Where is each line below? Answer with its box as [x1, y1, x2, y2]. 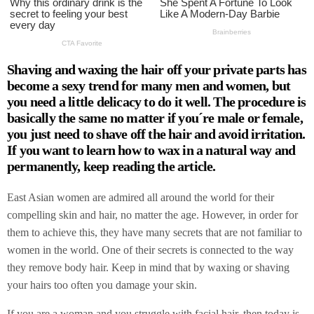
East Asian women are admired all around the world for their [7, 191, 274, 203]
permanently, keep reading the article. [7, 158, 216, 174]
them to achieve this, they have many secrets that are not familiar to [7, 226, 302, 238]
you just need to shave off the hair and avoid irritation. [7, 125, 306, 142]
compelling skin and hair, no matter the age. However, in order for [7, 208, 298, 221]
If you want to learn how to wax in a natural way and [7, 142, 296, 158]
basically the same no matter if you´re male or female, [7, 109, 303, 125]
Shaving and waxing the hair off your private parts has [7, 61, 306, 77]
